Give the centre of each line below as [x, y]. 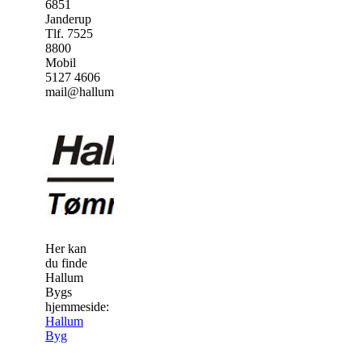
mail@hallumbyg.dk [97, 92]
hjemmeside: [77, 307]
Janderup [68, 19]
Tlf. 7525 [69, 34]
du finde [66, 263]
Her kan [66, 249]
